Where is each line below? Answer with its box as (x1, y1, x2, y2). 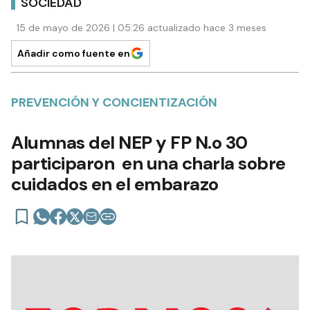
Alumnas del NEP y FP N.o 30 (11, 130, 248, 154)
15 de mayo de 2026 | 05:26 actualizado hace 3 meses (17, 21, 266, 34)
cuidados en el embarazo (11, 172, 219, 196)
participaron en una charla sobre (11, 151, 286, 175)
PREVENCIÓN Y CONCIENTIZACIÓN (11, 93, 217, 111)
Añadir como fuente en (17, 46, 130, 60)
